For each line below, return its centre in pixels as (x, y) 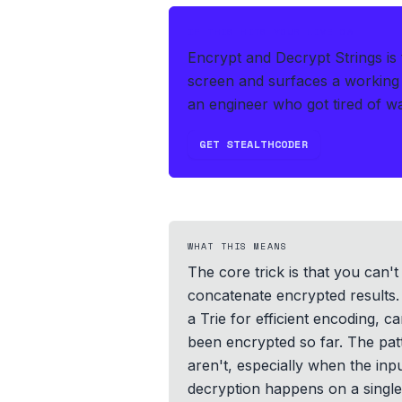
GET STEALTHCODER (254, 144)
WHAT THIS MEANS (237, 246)
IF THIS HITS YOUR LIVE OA (271, 32)
